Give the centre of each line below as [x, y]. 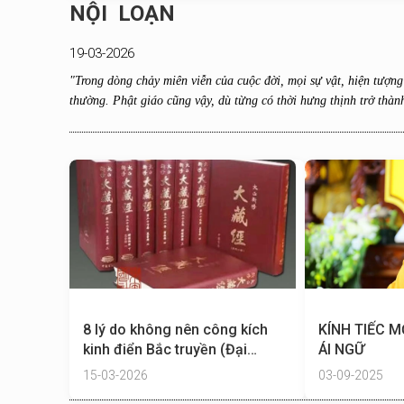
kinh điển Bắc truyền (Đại [165, 349]
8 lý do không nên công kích [175, 330]
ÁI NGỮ [342, 349]
